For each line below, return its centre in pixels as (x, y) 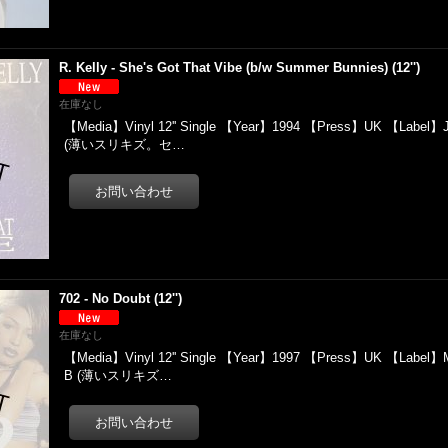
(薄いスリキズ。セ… (125, 144)
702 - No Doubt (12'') (121, 298)
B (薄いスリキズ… (118, 375)
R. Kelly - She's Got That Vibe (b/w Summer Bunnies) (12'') (240, 67)
